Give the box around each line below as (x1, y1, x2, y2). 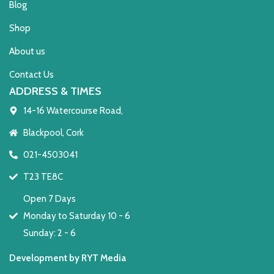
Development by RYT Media (9, 253, 126, 264)
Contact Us (9, 69, 54, 80)
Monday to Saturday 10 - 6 (23, 210, 130, 221)
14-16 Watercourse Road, (23, 105, 123, 116)
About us (9, 46, 45, 57)
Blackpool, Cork (23, 127, 84, 138)
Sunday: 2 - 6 (23, 228, 76, 239)
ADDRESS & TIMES (9, 84, 102, 98)
